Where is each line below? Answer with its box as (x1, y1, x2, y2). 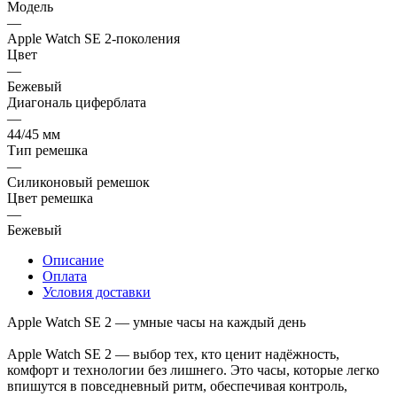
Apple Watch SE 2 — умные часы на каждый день (7, 314, 306, 330)
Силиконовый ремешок (7, 174, 150, 190)
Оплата (43, 268, 87, 284)
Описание (43, 252, 104, 268)
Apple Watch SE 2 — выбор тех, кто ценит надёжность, (7, 346, 339, 362)
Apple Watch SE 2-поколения (7, 30, 180, 46)
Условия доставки (43, 284, 151, 300)
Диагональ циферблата (7, 94, 146, 110)
